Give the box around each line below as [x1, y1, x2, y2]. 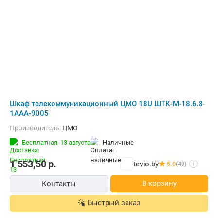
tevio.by [133, 159, 159, 168]
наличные [107, 139, 134, 146]
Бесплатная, [22, 139, 60, 146]
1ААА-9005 [10, 109, 49, 118]
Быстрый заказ [87, 199, 141, 207]
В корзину [142, 179, 177, 188]
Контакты [41, 180, 76, 188]
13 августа [60, 139, 91, 146]
